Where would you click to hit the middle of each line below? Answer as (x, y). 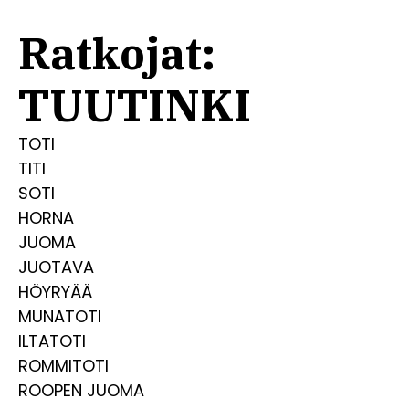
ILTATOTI (52, 341)
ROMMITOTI (63, 366)
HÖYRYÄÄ (55, 292)
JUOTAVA (56, 267)
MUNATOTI (60, 316)
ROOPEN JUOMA (81, 390)
